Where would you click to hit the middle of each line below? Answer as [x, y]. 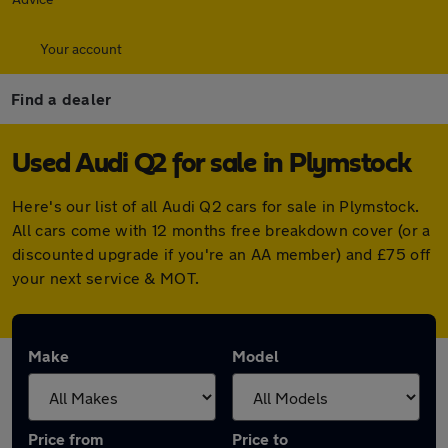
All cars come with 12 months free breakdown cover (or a [221, 229]
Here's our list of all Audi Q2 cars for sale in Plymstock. [216, 205]
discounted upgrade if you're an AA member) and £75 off [221, 253]
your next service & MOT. [106, 277]
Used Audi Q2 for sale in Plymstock [211, 164]
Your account [81, 48]
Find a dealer [61, 98]
